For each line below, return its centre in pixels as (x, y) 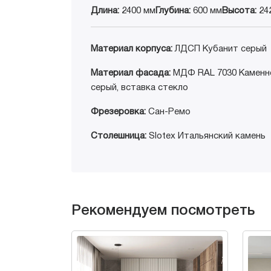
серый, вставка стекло (139, 87)
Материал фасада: (131, 73)
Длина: (105, 11)
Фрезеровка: (118, 112)
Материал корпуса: (132, 49)
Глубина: (173, 11)
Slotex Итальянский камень (206, 136)
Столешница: (119, 136)
